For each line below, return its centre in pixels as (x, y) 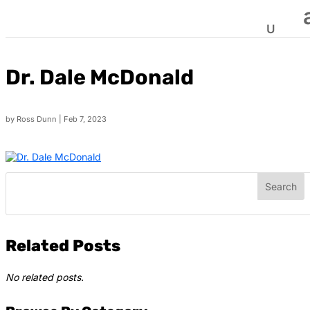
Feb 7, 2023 (85, 119)
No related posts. (45, 277)
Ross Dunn (37, 119)
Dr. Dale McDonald (100, 78)
